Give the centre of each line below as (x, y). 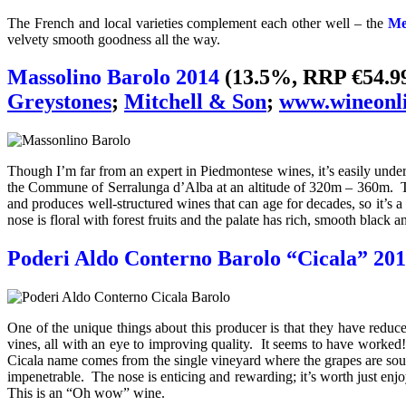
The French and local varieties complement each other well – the (198, 23)
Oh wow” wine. (119, 393)
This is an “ (40, 393)
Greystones (59, 102)
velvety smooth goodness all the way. (114, 39)
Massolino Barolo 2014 (113, 77)
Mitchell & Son (195, 102)
